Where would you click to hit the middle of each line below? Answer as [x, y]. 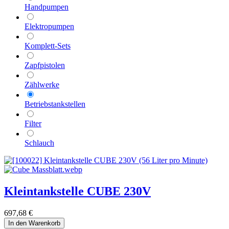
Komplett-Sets [48, 46]
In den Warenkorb [34, 223]
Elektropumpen [49, 27]
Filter [33, 124]
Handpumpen [47, 7]
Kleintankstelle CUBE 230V [77, 191]
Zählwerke [42, 85]
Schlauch [39, 143]
